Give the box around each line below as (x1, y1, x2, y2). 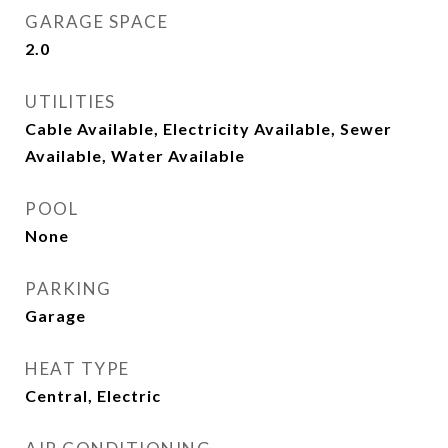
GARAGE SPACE (25, 11, 168, 32)
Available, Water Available (25, 146, 245, 165)
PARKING (25, 278, 112, 299)
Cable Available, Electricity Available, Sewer (25, 119, 392, 138)
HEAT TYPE (25, 358, 130, 379)
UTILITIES (25, 91, 116, 112)
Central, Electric (25, 386, 161, 405)
